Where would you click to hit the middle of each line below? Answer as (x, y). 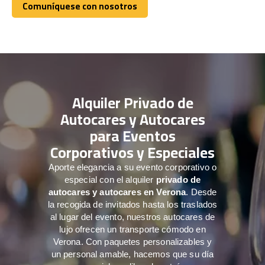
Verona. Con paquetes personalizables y (132, 241)
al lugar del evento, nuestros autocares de (132, 216)
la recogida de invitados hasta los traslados (132, 204)
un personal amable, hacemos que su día (132, 254)
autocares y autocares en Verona (117, 192)
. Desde (201, 192)
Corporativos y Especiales (132, 152)
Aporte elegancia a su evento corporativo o (132, 167)
